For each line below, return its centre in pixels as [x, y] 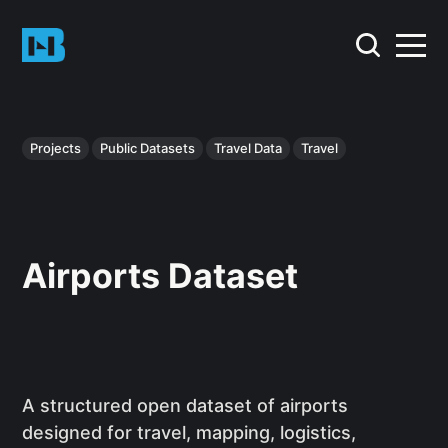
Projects [56, 148]
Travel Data [248, 148]
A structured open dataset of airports [185, 406]
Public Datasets [148, 148]
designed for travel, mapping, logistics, [189, 433]
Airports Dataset [160, 276]
